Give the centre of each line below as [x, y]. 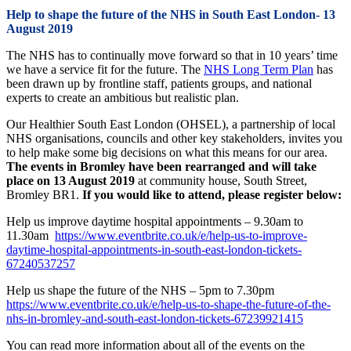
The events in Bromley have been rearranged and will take [161, 167]
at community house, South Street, [221, 181]
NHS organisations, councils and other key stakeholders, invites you [174, 139]
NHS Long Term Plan [259, 70]
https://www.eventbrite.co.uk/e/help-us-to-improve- [181, 236]
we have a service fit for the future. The [105, 70]
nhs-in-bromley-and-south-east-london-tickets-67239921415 [155, 319]
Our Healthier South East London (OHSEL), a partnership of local [171, 125]
